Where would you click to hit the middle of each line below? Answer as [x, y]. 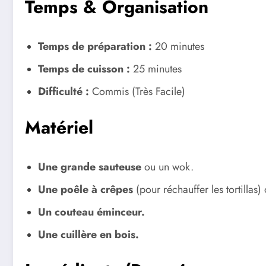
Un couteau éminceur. [91, 212]
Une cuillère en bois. [88, 235]
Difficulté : [64, 92]
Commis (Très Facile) [137, 92]
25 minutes [156, 69]
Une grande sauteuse [90, 167]
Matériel [59, 128]
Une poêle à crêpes [85, 190]
